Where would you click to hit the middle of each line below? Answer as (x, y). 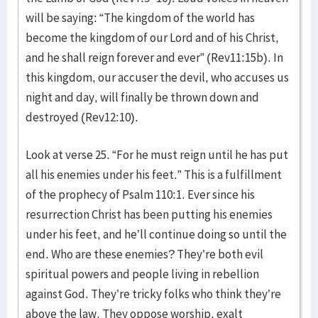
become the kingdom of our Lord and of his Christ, (152, 37)
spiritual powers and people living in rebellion (142, 274)
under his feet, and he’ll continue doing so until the (156, 234)
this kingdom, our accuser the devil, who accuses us (157, 77)
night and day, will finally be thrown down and (142, 97)
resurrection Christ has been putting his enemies (149, 214)
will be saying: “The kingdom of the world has (140, 17)
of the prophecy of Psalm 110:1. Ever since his (140, 194)
